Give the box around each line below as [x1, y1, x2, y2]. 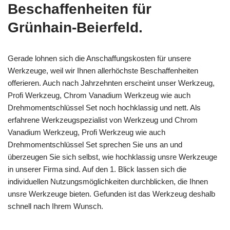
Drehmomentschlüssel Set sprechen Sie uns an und [8, 140, 182, 149]
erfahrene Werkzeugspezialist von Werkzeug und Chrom [8, 115, 198, 124]
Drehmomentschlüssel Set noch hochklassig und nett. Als [8, 103, 201, 112]
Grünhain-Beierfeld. [8, 19, 143, 35]
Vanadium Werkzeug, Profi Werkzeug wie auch [8, 127, 165, 137]
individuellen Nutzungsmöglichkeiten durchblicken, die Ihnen [8, 177, 208, 186]
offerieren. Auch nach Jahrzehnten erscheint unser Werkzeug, [8, 78, 215, 87]
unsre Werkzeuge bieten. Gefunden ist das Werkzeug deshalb [8, 189, 215, 198]
